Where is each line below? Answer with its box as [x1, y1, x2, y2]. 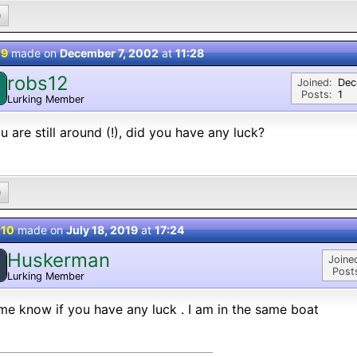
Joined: [297, 76, 332, 88]
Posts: [301, 88, 332, 100]
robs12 [7, 71, 69, 95]
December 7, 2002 [60, 46, 159, 60]
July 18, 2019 [66, 223, 138, 237]
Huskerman [7, 248, 110, 272]
